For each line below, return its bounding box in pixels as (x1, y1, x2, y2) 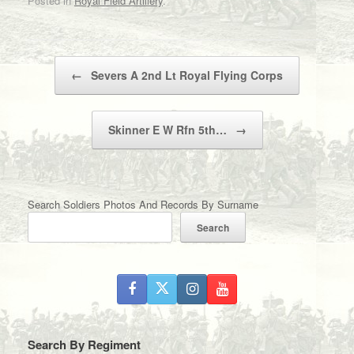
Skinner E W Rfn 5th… (107, 122, 230, 138)
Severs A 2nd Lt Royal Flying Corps (88, 67, 283, 84)
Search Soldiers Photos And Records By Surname (28, 197, 258, 213)
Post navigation (28, 56, 99, 72)
